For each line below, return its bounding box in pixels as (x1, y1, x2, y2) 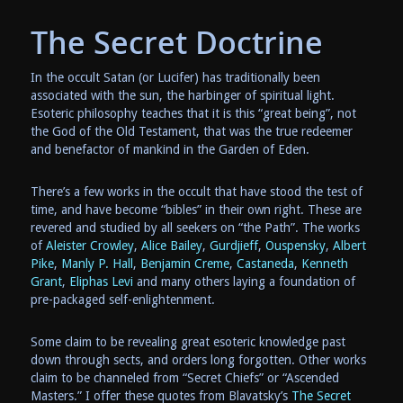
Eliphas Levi (68, 273, 133, 289)
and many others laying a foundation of (132, 273, 355, 289)
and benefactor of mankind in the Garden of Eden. (30, 141, 309, 157)
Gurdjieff (209, 237, 258, 253)
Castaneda (236, 255, 294, 271)
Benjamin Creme (139, 255, 229, 271)
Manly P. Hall (60, 255, 133, 271)
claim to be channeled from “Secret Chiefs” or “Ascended (30, 370, 339, 385)
